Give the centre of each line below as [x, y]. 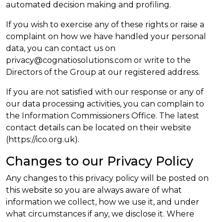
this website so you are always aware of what [94, 190]
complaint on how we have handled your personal [106, 36]
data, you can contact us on [61, 48]
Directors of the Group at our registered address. [103, 72]
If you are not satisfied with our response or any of [105, 92]
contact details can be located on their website [99, 128]
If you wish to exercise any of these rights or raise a [105, 25]
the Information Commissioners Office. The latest [103, 116]
